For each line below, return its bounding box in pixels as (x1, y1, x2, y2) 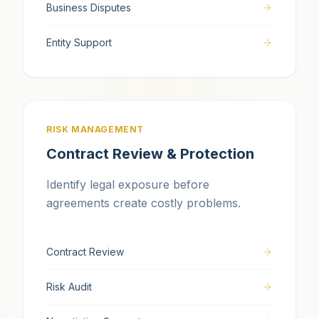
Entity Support (46, 36, 112, 48)
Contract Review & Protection (46, 145, 254, 162)
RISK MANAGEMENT (46, 124, 144, 135)
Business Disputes (46, 1, 131, 14)
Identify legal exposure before (46, 177, 209, 192)
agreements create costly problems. (46, 196, 241, 210)
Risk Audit (46, 281, 92, 293)
